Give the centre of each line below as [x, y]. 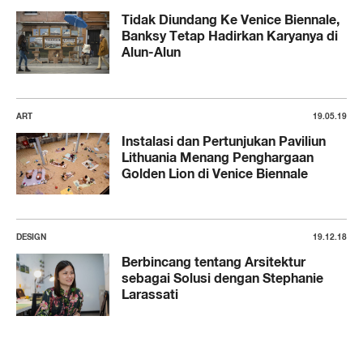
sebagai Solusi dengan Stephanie [222, 278]
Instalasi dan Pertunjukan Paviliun [224, 141]
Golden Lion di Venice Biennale [215, 173]
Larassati [150, 295]
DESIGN [31, 237]
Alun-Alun [151, 52]
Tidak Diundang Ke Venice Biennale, [231, 20]
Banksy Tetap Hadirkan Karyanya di [230, 36]
